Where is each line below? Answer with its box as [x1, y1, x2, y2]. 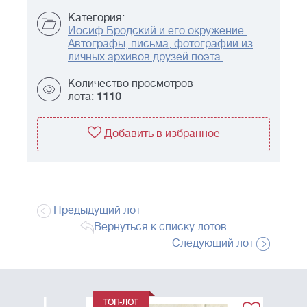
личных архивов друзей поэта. [68, 51, 223, 64]
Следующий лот [172, 237, 256, 250]
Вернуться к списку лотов [94, 221, 227, 234]
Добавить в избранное [103, 127, 220, 140]
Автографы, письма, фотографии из [68, 38, 253, 51]
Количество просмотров [68, 77, 193, 90]
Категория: [68, 12, 125, 25]
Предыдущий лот [51, 204, 140, 217]
